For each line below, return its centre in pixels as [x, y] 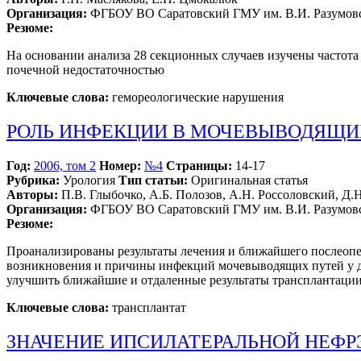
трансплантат [147, 308]
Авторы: [32, 195]
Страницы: [199, 166]
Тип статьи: [153, 180]
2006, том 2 [65, 166]
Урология [89, 180]
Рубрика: [33, 180]
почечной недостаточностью [85, 70]
